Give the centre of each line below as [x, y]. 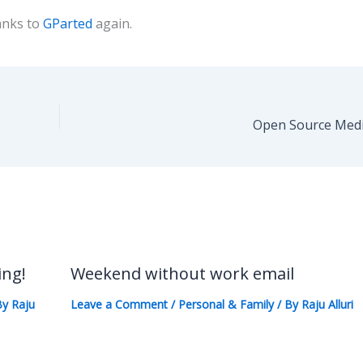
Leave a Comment [119, 304]
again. [114, 23]
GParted [69, 23]
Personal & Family [226, 304]
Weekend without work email [182, 273]
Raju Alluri [327, 304]
